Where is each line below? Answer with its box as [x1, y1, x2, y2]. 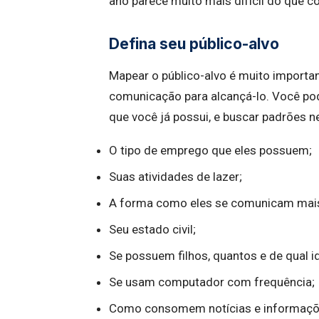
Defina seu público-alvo [109, 35, 279, 53]
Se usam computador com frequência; [109, 275, 315, 289]
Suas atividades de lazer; [109, 169, 242, 184]
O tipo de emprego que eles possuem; [109, 143, 312, 157]
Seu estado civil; [109, 222, 196, 236]
